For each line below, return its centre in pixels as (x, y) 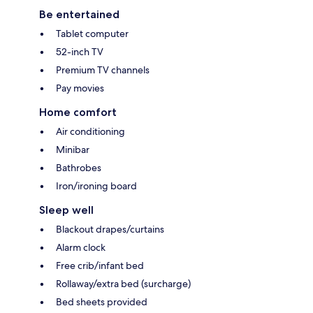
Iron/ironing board (96, 185)
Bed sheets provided (102, 301)
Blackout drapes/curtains (110, 229)
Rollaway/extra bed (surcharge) (123, 283)
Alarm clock (81, 247)
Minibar (73, 149)
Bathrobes (79, 167)
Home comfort (78, 112)
